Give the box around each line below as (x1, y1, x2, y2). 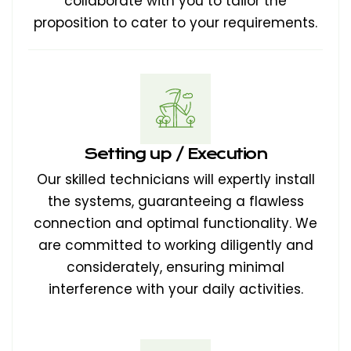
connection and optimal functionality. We (34, 214, 317, 233)
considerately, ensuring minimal (67, 258, 284, 277)
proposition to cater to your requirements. (34, 13, 317, 32)
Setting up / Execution (84, 145, 267, 163)
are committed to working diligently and (38, 236, 313, 255)
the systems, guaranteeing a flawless (47, 192, 304, 211)
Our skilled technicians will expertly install (36, 170, 315, 189)
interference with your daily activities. (48, 280, 303, 299)
